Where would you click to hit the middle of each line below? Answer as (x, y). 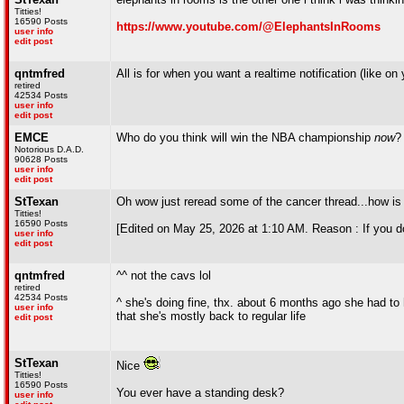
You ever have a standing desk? (200, 393)
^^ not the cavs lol (164, 275)
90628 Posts (41, 159)
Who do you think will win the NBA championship (245, 138)
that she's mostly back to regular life (211, 316)
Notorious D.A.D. (49, 149)
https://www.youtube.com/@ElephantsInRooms (248, 27)
